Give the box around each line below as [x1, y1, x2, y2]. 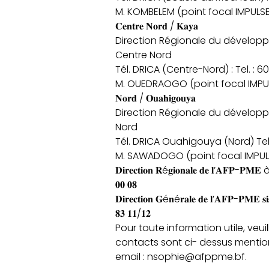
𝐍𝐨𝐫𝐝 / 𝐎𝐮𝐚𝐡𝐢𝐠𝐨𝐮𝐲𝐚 [115, 91, 196, 105]
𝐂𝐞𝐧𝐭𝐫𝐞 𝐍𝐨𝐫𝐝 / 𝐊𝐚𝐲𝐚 [115, 19, 198, 33]
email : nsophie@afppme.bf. [115, 249, 247, 264]
